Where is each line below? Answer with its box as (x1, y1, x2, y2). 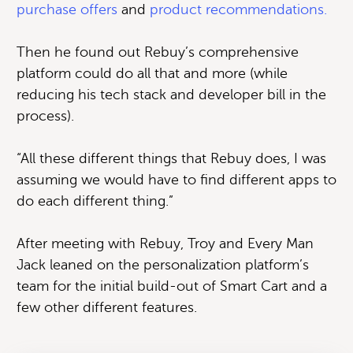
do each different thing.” (17, 192, 173, 209)
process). (17, 107, 74, 124)
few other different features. (17, 299, 197, 315)
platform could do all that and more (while (17, 65, 288, 81)
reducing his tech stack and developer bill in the (17, 86, 326, 102)
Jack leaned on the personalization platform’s (17, 256, 309, 273)
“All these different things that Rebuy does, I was (17, 150, 326, 166)
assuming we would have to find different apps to (17, 171, 336, 188)
